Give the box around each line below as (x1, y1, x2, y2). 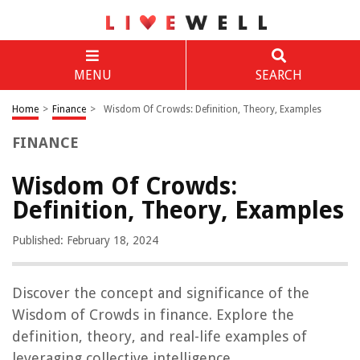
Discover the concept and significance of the (12, 284, 309, 301)
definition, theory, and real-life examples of (12, 328, 307, 345)
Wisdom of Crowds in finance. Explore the (12, 306, 294, 323)
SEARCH (255, 67, 302, 83)
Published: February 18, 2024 (12, 234, 158, 247)
